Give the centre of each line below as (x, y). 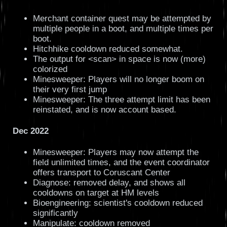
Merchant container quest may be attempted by (122, 19)
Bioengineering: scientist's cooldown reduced (118, 203)
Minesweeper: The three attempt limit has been (121, 100)
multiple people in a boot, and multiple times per (123, 29)
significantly (55, 213)
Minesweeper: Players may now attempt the (116, 153)
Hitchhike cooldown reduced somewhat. (108, 49)
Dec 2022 (30, 131)
